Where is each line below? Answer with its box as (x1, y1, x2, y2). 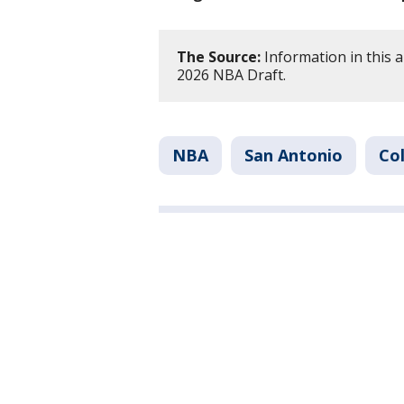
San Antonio (244, 144, 343, 167)
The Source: (177, 47, 261, 68)
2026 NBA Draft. (177, 65, 286, 86)
